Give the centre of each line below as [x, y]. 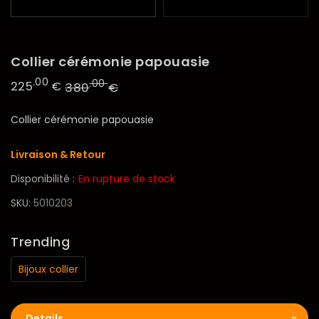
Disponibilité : [43, 179]
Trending [40, 242]
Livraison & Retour [58, 155]
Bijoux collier [48, 270]
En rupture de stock [127, 179]
